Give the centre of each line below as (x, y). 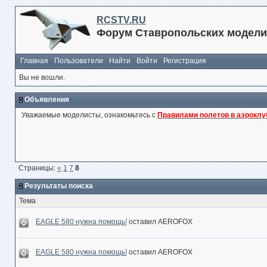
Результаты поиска (59, 186)
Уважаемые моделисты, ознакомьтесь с (89, 115)
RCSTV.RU (121, 20)
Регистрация (185, 61)
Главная (34, 61)
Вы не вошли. (42, 77)
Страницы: (38, 168)
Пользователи (79, 61)
